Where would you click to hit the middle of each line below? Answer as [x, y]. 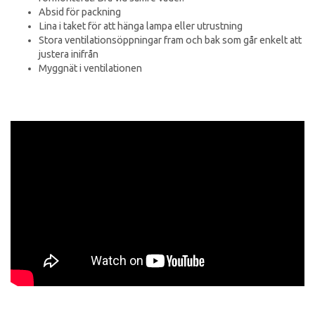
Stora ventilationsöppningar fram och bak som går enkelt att [170, 40]
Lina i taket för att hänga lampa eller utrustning [141, 26]
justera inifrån [69, 54]
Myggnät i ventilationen [90, 69]
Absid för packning [80, 12]
